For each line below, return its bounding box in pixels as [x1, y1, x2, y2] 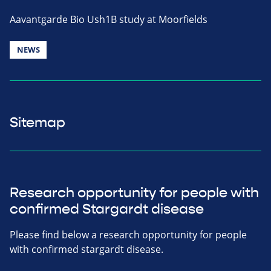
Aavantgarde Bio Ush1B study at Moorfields [10, 12, 207, 26]
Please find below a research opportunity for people [10, 227, 247, 241]
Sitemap [10, 114, 65, 131]
